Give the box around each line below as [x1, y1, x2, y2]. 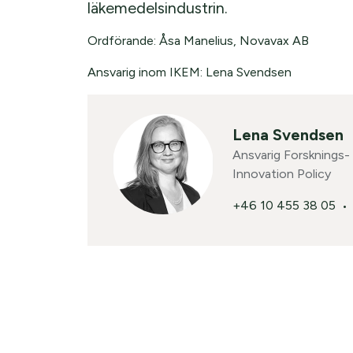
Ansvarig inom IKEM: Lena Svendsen [87, 64, 292, 80]
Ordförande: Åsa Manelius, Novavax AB [87, 32, 309, 48]
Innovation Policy [232, 165, 331, 181]
